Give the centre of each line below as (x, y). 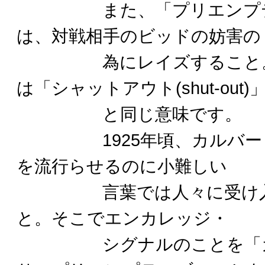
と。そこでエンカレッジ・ (122, 218)
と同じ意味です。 (129, 114)
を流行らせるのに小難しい (122, 166)
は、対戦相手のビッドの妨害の (139, 36)
